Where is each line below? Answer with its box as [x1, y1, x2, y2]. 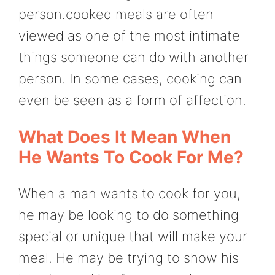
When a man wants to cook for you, [18, 185, 241, 202]
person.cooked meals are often [18, 6, 214, 22]
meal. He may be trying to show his [18, 250, 239, 266]
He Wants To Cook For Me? [18, 147, 244, 168]
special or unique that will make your [18, 228, 247, 245]
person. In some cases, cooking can [18, 70, 242, 87]
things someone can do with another [18, 48, 249, 65]
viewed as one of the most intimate [18, 27, 240, 44]
